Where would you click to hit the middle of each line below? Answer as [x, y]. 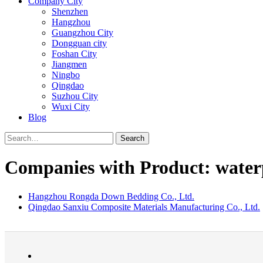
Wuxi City [71, 107]
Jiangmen [69, 64]
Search [132, 138]
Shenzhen [70, 11]
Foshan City [74, 54]
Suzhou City [75, 96]
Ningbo [66, 75]
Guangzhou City [82, 33]
